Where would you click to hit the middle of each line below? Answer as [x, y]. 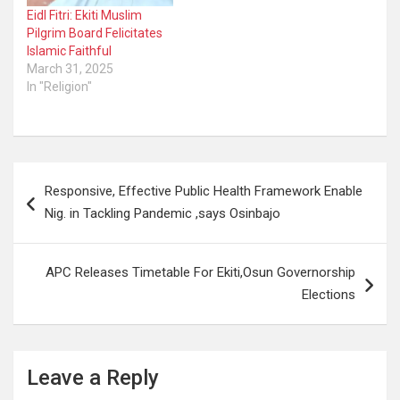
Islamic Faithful [71, 50]
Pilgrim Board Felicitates [95, 33]
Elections [329, 294]
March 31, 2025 [70, 68]
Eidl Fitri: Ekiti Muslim [84, 15]
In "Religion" [59, 86]
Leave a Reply [93, 377]
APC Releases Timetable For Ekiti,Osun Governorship [200, 272]
